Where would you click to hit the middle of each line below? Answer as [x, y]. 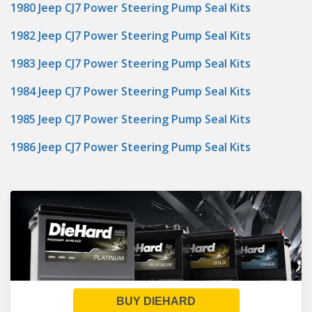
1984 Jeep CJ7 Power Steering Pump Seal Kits [131, 91]
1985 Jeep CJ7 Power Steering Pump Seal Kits [131, 119]
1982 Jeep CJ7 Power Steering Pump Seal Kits [131, 36]
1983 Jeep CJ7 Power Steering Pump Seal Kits [131, 63]
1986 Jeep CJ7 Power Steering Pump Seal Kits [131, 147]
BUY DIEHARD [156, 301]
